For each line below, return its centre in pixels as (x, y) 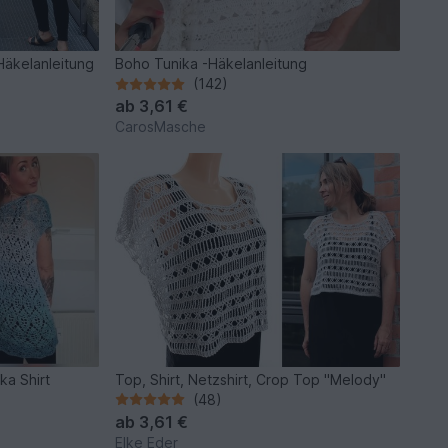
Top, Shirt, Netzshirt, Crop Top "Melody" (251, 379)
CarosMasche (161, 127)
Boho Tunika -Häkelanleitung (211, 64)
